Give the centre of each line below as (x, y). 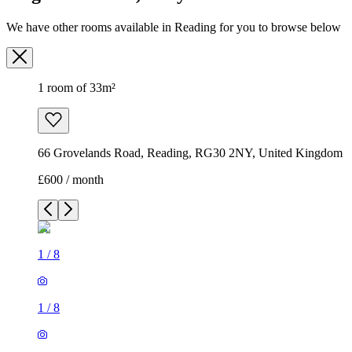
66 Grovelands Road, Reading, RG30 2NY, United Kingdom (190, 153)
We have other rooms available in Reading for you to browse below (174, 27)
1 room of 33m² (77, 88)
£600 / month (71, 180)
